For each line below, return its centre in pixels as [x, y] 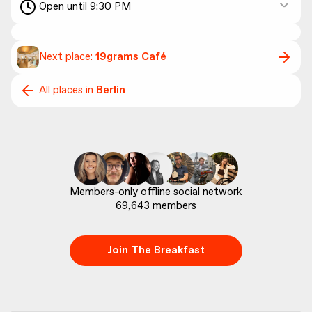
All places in [68, 91]
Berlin [111, 91]
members [173, 206]
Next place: [67, 57]
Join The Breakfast [156, 251]
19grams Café [131, 57]
